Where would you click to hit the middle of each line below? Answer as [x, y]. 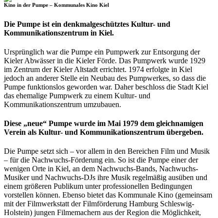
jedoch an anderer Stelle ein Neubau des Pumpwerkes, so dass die [105, 78]
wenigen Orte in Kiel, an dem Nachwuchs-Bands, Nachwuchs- [101, 169]
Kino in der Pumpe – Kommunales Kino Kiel [56, 5]
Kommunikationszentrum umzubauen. [64, 104]
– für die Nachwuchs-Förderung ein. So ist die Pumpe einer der [101, 160]
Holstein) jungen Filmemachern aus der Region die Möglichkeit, [102, 213]
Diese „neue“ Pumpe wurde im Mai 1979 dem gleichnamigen [104, 124]
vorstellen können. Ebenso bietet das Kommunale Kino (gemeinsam [108, 195]
